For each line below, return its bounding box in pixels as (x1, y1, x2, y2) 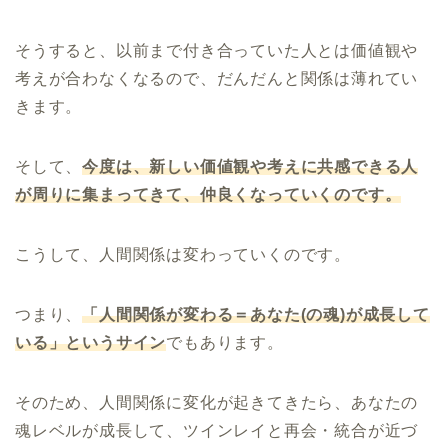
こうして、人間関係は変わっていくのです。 (15, 245, 351, 263)
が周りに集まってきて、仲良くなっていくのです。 (15, 185, 402, 203)
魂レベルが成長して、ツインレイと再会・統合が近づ (15, 421, 419, 439)
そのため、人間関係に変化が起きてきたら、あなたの (15, 393, 419, 411)
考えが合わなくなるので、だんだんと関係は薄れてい (15, 69, 419, 87)
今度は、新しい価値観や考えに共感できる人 (82, 157, 419, 175)
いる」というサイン (15, 333, 167, 351)
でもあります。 (166, 333, 284, 351)
